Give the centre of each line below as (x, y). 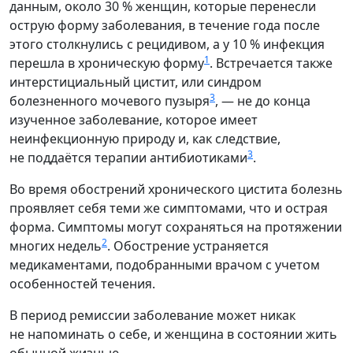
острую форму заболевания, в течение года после (165, 25)
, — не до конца (263, 100)
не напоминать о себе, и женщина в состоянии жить (173, 334)
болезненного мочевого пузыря (110, 100)
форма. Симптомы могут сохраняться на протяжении (176, 227)
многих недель (56, 245)
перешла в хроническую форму (107, 63)
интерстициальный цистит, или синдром (136, 82)
